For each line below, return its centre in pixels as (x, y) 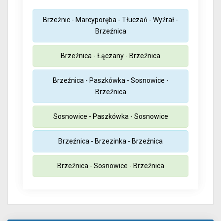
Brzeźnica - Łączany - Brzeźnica (110, 56)
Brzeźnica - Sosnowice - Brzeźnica (110, 166)
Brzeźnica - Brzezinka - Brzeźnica (110, 141)
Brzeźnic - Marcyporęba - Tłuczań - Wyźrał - (110, 20)
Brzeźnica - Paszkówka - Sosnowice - (110, 81)
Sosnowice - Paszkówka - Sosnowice (110, 117)
